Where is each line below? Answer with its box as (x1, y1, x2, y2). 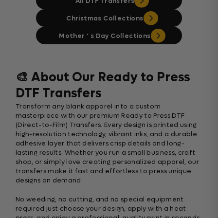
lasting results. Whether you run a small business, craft (16, 148, 196, 157)
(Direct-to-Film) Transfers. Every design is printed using (16, 121, 197, 129)
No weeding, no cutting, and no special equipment (16, 195, 184, 204)
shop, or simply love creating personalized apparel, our (16, 158, 199, 166)
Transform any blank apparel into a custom (16, 102, 161, 111)
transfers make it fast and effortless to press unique (16, 167, 192, 176)
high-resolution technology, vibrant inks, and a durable (16, 130, 197, 139)
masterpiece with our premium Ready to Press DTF (16, 111, 185, 120)
